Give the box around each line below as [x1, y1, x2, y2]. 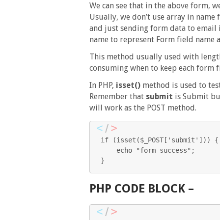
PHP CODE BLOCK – [89, 182, 194, 195]
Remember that [89, 92, 146, 101]
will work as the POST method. [89, 103, 196, 112]
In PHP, [89, 81, 116, 90]
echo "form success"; [101, 146, 116, 154]
